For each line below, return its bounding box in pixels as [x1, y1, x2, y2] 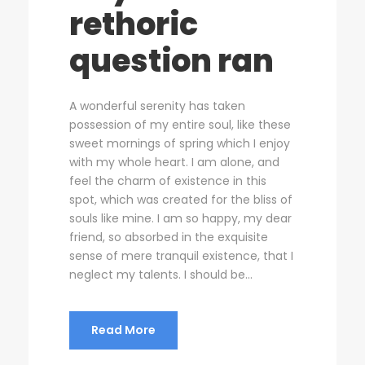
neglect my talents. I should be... [69, 266, 253, 283]
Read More [91, 321, 156, 338]
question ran [69, 38, 274, 82]
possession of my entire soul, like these [69, 116, 291, 133]
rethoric [69, 2, 198, 46]
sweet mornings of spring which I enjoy [69, 134, 290, 152]
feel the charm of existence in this [69, 172, 266, 189]
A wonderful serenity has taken [69, 97, 245, 114]
